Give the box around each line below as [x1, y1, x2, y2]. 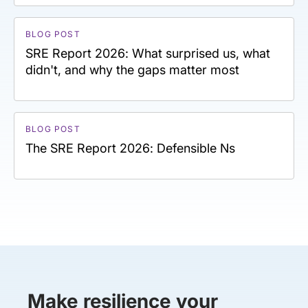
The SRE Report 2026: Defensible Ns [25, 140, 235, 155]
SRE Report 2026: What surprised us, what [25, 45, 270, 60]
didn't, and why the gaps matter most [25, 62, 239, 77]
